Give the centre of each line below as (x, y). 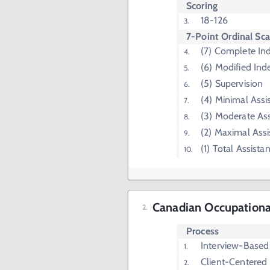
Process (203, 231)
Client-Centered (234, 262)
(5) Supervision (232, 84)
